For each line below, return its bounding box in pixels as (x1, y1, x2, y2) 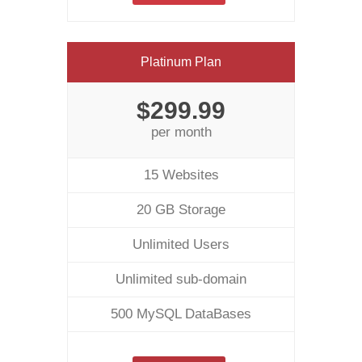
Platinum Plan (141, 55, 221, 69)
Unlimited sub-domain (116, 271, 246, 287)
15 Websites (143, 167, 219, 183)
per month (150, 124, 212, 140)
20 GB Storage (137, 202, 225, 217)
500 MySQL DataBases (111, 306, 251, 322)
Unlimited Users (133, 237, 229, 252)
